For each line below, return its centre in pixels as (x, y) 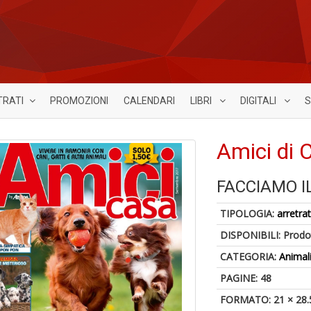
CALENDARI (149, 101)
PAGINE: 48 (246, 278)
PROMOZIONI (79, 101)
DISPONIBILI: (252, 235)
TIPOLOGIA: (249, 213)
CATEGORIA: (250, 257)
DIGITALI (259, 101)
